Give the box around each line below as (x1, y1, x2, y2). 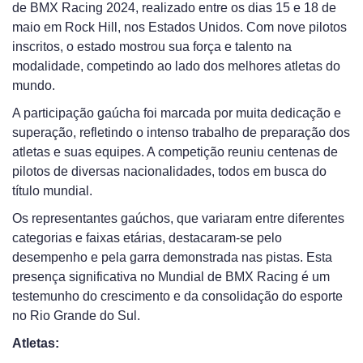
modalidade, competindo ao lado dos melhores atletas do (12, 59, 340, 73)
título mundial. (12, 184, 92, 198)
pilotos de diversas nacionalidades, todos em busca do (12, 164, 327, 178)
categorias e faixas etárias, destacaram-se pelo (12, 231, 282, 245)
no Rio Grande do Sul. (12, 309, 140, 322)
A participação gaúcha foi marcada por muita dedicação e (12, 106, 341, 120)
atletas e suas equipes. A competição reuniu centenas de (12, 145, 338, 159)
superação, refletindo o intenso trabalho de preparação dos (12, 126, 350, 139)
